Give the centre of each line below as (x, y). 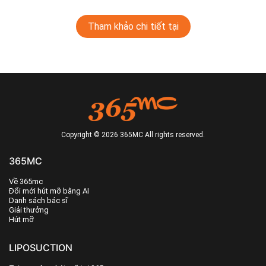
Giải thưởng (29, 210)
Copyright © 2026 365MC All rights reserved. (133, 134)
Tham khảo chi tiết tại (133, 27)
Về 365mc (26, 181)
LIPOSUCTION (41, 247)
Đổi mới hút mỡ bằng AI (49, 191)
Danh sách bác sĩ (38, 200)
